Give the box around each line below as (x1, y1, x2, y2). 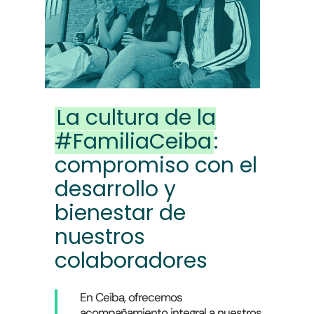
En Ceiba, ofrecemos (79, 289, 182, 305)
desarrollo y (54, 174, 176, 204)
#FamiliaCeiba (54, 126, 212, 156)
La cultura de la (56, 102, 216, 132)
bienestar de (54, 198, 186, 228)
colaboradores (54, 245, 207, 275)
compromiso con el (54, 150, 257, 180)
